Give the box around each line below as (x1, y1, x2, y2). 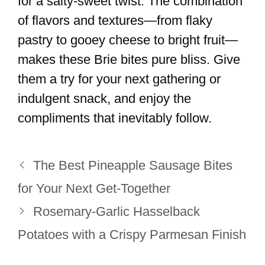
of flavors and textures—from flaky (18, 13, 212, 28)
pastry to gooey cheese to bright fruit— (18, 33, 238, 48)
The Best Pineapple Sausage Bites (33, 158, 233, 173)
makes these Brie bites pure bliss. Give (18, 52, 240, 67)
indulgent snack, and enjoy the (18, 91, 191, 106)
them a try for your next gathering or (18, 72, 221, 87)
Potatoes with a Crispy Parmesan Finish (18, 227, 246, 243)
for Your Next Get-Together (18, 181, 170, 196)
